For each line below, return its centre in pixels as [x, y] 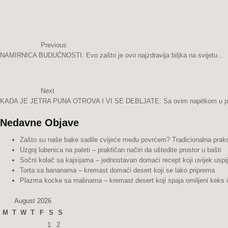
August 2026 [33, 201]
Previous [54, 45]
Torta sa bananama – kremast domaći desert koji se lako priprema [117, 170]
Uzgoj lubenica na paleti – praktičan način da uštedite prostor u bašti [121, 150]
